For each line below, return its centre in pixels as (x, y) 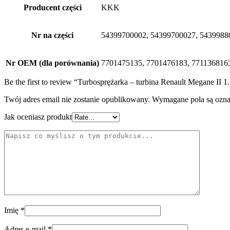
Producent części (52, 8)
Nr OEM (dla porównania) (52, 63)
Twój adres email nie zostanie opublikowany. (77, 100)
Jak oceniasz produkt (38, 117)
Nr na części (52, 35)
